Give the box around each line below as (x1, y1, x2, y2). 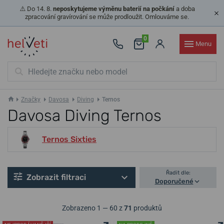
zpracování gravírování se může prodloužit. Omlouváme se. (25, 13, 189, 20)
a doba (174, 5, 195, 12)
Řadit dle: (165, 169, 190, 176)
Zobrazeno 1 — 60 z (62, 204, 124, 212)
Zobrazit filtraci (26, 172, 86, 182)
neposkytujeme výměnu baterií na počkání (52, 5, 174, 12)
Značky (21, 96, 40, 103)
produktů (132, 204, 162, 212)
